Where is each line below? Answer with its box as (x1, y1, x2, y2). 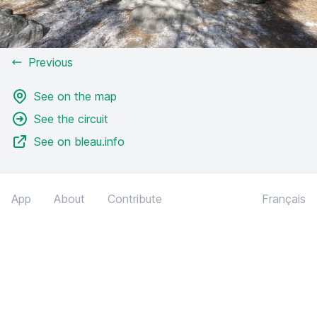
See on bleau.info (34, 134, 125, 149)
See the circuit (34, 112, 108, 126)
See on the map (34, 89, 117, 103)
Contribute (108, 192, 162, 206)
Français (262, 192, 306, 206)
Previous (28, 55, 73, 69)
